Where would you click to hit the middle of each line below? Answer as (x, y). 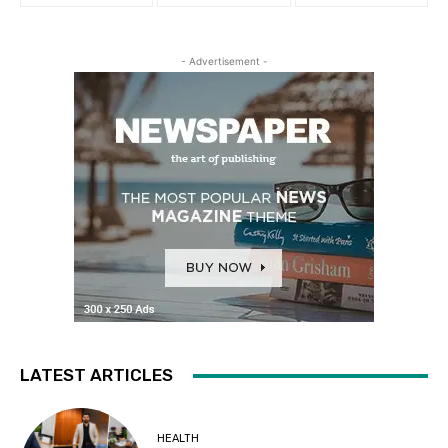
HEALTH (178, 438)
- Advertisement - (224, 61)
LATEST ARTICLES (96, 375)
